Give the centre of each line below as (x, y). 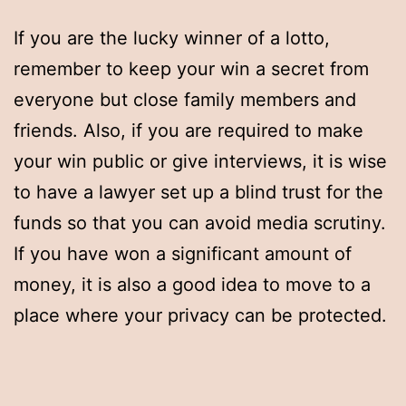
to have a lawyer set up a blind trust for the (198, 193)
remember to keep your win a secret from (191, 69)
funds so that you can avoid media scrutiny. (200, 223)
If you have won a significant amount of (183, 254)
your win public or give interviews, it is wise (200, 162)
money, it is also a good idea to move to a (192, 285)
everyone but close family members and (185, 100)
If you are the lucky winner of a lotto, (172, 39)
